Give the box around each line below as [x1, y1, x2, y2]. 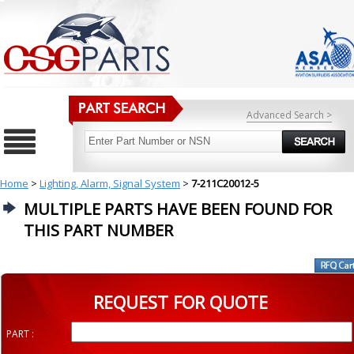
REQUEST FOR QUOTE [93, 290, 268, 314]
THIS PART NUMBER [24, 220, 173, 241]
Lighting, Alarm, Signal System [40, 176, 180, 190]
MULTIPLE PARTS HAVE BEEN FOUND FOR [24, 198, 332, 220]
